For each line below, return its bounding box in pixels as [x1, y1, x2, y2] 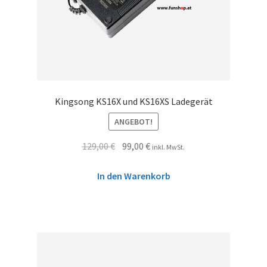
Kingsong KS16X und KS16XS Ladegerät [54, 95, 213, 108]
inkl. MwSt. [152, 142, 185, 151]
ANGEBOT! [114, 116, 153, 127]
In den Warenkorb [97, 170, 170, 182]
